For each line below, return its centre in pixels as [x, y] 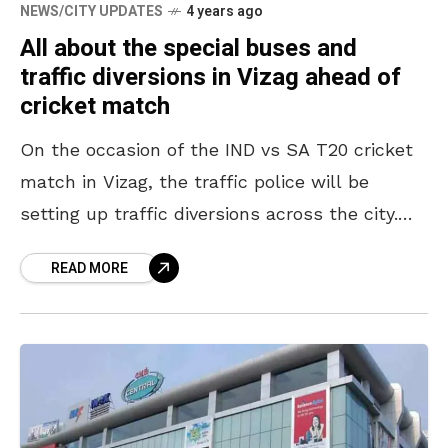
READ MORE [89, 268]
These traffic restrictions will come [174, 245]
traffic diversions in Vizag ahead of [210, 77]
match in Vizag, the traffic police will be [194, 181]
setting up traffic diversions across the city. [209, 213]
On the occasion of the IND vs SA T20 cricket [216, 149]
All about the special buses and [188, 48]
